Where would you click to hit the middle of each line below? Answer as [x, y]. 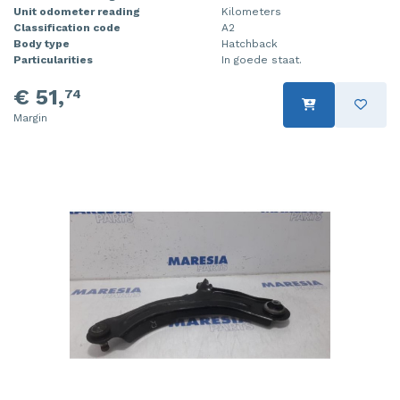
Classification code [67, 27]
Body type [42, 43]
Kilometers [251, 11]
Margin [30, 117]
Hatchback [250, 43]
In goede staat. [262, 59]
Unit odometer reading [77, 11]
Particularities [53, 59]
